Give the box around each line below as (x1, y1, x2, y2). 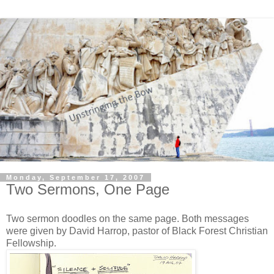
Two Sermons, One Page (6, 181, 169, 198)
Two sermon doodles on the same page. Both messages (6, 213, 249, 224)
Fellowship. (6, 237, 56, 248)
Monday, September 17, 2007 (6, 174, 145, 182)
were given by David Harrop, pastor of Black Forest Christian (6, 225, 268, 236)
